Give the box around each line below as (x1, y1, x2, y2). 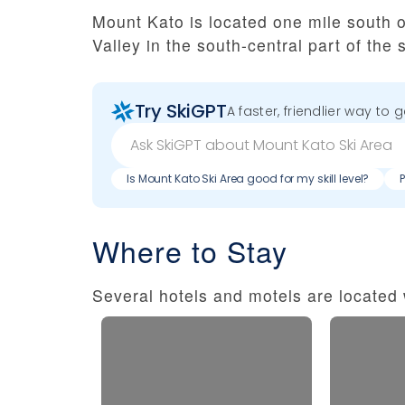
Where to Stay (92, 229, 287, 271)
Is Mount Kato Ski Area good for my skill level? (127, 170, 370, 186)
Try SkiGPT (134, 99, 227, 125)
